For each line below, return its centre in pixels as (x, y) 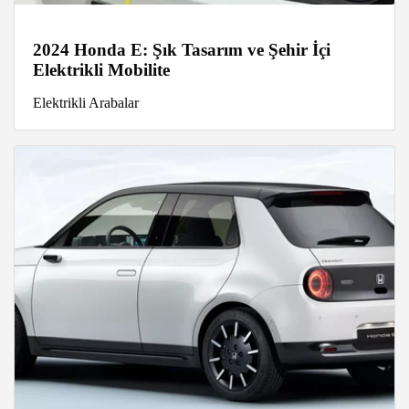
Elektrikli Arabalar (86, 102)
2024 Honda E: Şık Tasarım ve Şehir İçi (182, 49)
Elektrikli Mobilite (101, 69)
